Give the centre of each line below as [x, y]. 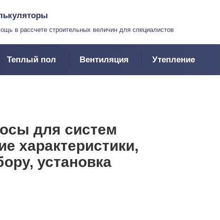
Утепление [174, 60]
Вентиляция [104, 60]
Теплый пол [31, 60]
